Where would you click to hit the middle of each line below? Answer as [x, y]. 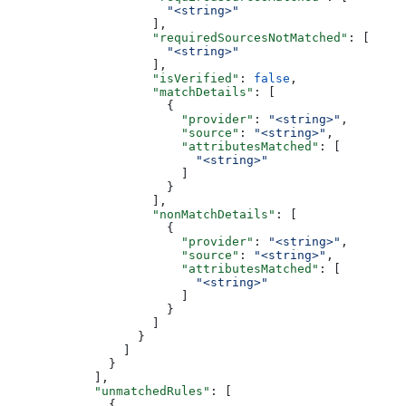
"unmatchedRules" [109, 391]
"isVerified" [123, 78]
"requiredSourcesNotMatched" [178, 37]
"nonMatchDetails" [141, 214]
